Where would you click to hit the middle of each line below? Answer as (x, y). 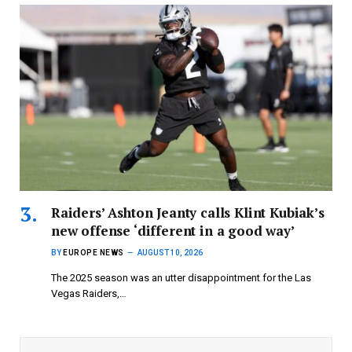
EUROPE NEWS (93, 252)
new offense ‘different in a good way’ (173, 230)
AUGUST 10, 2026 (170, 252)
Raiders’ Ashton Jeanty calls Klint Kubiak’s (188, 212)
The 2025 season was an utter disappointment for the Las (181, 277)
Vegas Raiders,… (89, 293)
